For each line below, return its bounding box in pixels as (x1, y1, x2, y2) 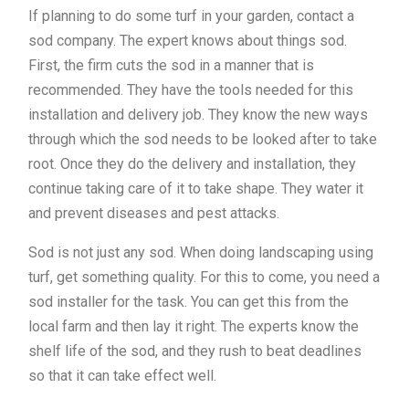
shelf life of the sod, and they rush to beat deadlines (28, 342, 362, 361)
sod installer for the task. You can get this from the (28, 293, 349, 311)
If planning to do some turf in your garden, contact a (28, 7, 354, 26)
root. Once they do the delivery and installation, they (28, 155, 356, 173)
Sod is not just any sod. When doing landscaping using (28, 244, 373, 262)
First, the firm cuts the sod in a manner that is (28, 57, 314, 75)
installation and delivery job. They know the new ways (28, 106, 368, 124)
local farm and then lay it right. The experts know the (28, 318, 359, 336)
